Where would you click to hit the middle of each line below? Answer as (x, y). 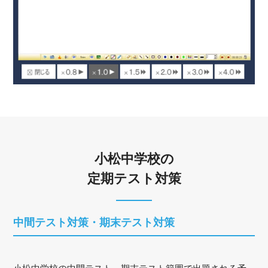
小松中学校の (134, 159)
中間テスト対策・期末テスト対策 (94, 222)
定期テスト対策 (134, 178)
